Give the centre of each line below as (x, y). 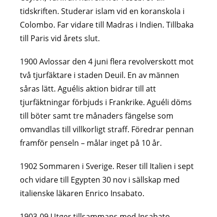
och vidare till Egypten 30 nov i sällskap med (100, 179)
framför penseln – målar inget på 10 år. (91, 143)
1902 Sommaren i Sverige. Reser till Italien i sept (107, 166)
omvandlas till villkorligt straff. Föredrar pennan (107, 129)
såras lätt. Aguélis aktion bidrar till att (88, 88)
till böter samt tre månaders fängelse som (97, 116)
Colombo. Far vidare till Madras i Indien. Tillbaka (107, 24)
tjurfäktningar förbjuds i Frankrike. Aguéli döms (106, 102)
